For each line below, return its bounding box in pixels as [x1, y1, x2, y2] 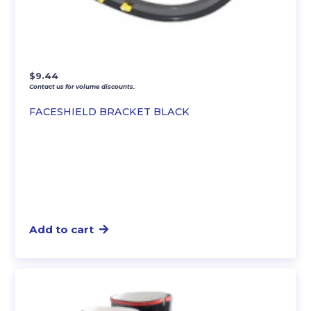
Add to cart [29, 222, 94, 236]
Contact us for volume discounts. [29, 82, 135, 90]
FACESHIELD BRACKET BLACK [29, 105, 190, 118]
